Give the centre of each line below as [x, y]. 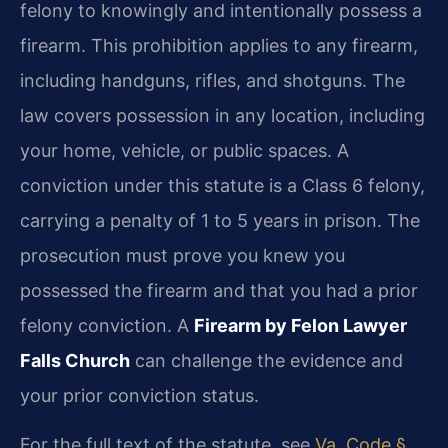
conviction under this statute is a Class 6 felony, [222, 185]
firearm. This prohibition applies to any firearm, [219, 45]
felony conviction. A [107, 325]
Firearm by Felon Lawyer [300, 325]
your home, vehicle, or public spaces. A [184, 150]
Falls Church [75, 360]
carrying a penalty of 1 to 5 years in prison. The [220, 220]
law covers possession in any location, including [222, 115]
